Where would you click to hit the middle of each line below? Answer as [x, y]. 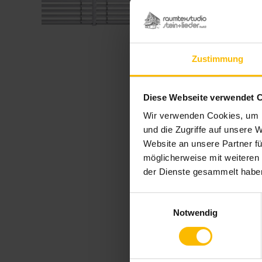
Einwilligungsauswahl [170, 199]
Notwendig [195, 213]
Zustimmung [218, 59]
